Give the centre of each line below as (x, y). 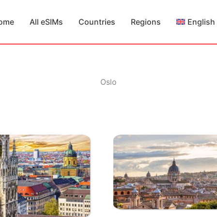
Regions (146, 22)
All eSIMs (46, 22)
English (201, 22)
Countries (97, 22)
